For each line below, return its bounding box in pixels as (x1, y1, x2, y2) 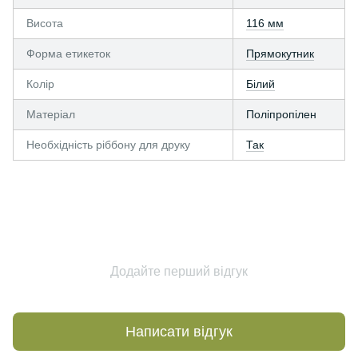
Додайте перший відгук (110, 265, 248, 278)
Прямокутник (246, 47, 314, 60)
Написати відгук (125, 323, 233, 340)
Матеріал (26, 108, 75, 121)
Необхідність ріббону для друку (26, 138, 190, 151)
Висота (26, 17, 63, 30)
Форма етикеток (26, 47, 110, 60)
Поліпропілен (246, 108, 316, 121)
